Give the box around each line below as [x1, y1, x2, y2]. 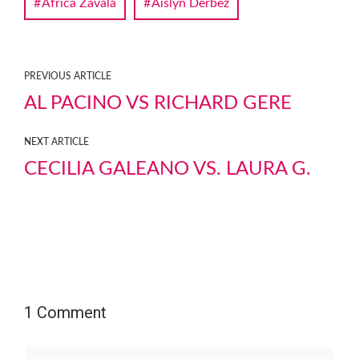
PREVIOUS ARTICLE [24, 71, 111, 81]
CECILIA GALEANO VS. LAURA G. [24, 159, 311, 179]
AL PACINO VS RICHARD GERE [24, 94, 292, 113]
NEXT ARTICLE [24, 137, 89, 147]
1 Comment [24, 303, 107, 322]
